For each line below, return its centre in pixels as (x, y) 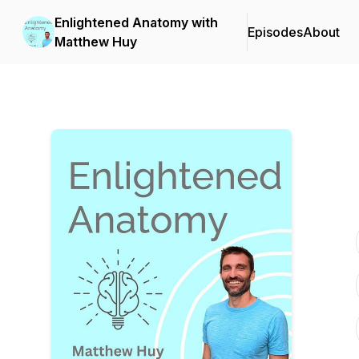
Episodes (275, 32)
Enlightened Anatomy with (136, 22)
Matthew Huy (96, 42)
